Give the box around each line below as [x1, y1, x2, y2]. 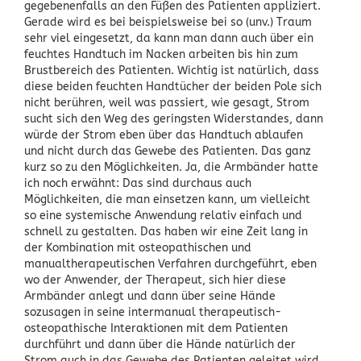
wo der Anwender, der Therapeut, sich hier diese [24, 272, 286, 287]
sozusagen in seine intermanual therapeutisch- [24, 305, 281, 319]
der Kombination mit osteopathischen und [24, 240, 251, 255]
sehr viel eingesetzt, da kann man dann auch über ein [24, 31, 313, 45]
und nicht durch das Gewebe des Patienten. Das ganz [24, 143, 311, 158]
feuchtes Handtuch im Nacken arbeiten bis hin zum [24, 47, 298, 61]
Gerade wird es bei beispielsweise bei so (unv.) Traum [24, 15, 312, 29]
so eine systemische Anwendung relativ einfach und [24, 208, 302, 222]
